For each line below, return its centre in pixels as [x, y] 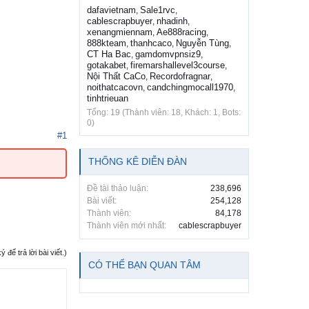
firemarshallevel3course [178, 66]
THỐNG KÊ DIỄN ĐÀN [138, 162]
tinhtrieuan [108, 99]
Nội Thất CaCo [116, 77]
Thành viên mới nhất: [127, 226]
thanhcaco [151, 43]
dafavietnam [111, 10]
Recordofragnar [180, 77]
